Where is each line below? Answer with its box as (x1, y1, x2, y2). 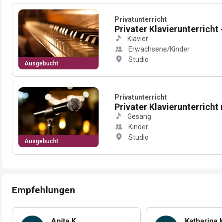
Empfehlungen (12, 184, 75, 196)
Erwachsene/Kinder (128, 45, 190, 53)
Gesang (127, 112, 151, 120)
